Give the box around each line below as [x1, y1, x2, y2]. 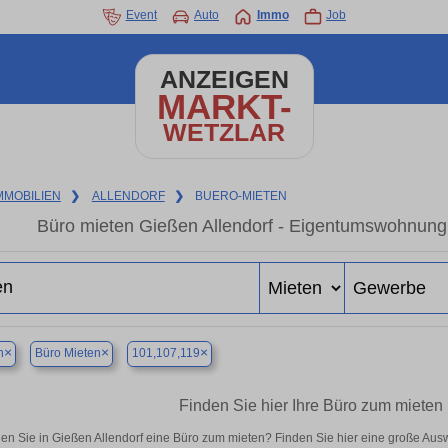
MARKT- [156, 87, 292, 126]
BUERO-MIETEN [195, 189, 288, 203]
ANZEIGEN [159, 66, 289, 93]
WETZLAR [163, 119, 285, 146]
